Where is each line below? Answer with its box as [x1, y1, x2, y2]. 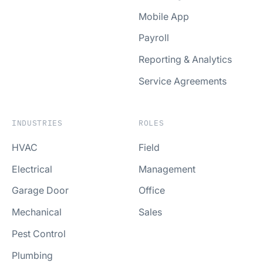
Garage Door [12, 184, 69, 197]
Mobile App [139, 10, 189, 22]
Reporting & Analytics [139, 53, 232, 66]
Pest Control [12, 227, 66, 240]
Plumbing [12, 249, 53, 261]
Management [139, 163, 195, 175]
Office [139, 184, 165, 197]
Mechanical [12, 206, 62, 218]
